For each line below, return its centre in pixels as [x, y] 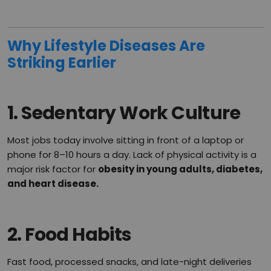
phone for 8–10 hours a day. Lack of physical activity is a [132, 154]
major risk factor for [53, 169]
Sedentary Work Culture [131, 113]
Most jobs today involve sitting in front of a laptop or [126, 140]
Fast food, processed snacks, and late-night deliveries [129, 261]
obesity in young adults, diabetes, [180, 169]
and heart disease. [53, 183]
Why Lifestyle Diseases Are [106, 45]
